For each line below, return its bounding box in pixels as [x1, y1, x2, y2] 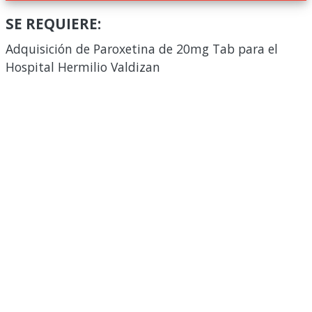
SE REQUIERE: [6, 14, 101, 33]
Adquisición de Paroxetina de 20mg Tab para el [6, 40, 278, 57]
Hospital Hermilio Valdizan [6, 58, 160, 75]
